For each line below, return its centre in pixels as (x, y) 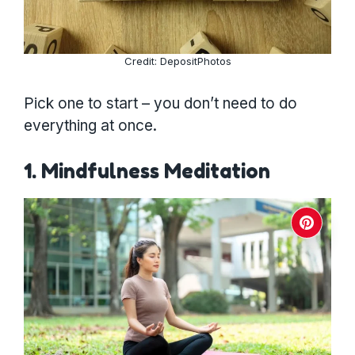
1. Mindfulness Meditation (147, 172)
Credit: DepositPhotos (177, 61)
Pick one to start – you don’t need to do (160, 104)
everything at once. (90, 126)
